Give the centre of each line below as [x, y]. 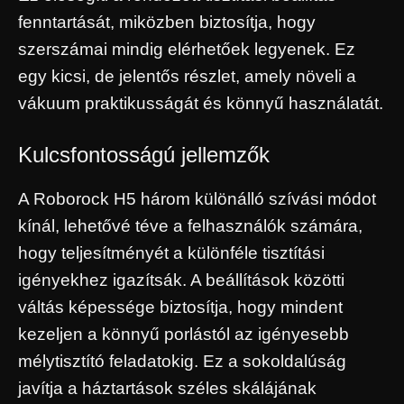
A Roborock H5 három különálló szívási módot [197, 199]
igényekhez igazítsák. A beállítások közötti [181, 280]
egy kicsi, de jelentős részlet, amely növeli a [187, 76]
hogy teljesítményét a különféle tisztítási [171, 253]
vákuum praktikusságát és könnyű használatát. [201, 103]
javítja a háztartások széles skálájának [167, 389]
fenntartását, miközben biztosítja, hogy [167, 22]
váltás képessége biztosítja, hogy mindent [180, 308]
